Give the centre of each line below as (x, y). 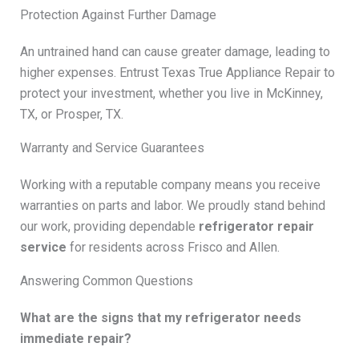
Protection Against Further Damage (118, 14)
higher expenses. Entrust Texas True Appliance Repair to (177, 72)
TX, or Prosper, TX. (71, 114)
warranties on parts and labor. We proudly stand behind (172, 205)
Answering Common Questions (106, 280)
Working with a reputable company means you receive (170, 184)
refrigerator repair (256, 226)
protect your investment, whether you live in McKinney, (171, 93)
